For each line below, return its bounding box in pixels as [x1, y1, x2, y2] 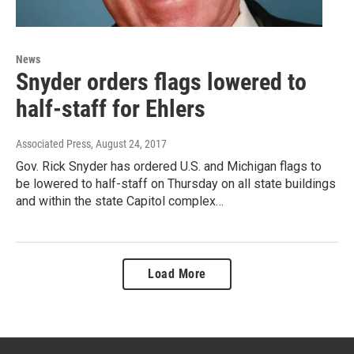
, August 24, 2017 [91, 137, 167, 150]
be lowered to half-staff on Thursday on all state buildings [16, 175, 336, 191]
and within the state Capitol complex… [16, 193, 224, 209]
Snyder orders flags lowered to [16, 67, 307, 96]
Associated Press [16, 137, 91, 150]
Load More [148, 265, 206, 281]
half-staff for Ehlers [16, 94, 205, 122]
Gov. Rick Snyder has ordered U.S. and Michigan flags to [16, 158, 322, 174]
